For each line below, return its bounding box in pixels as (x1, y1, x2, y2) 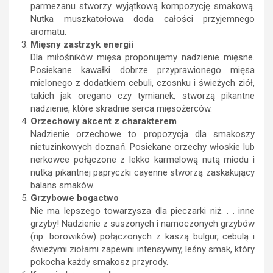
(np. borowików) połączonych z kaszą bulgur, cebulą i (30, 231, 255, 243)
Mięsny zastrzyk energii (30, 39, 133, 51)
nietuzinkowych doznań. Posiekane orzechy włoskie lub (30, 141, 255, 153)
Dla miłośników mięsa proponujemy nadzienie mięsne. (30, 52, 255, 63)
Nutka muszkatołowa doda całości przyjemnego (30, 13, 255, 25)
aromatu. (30, 26, 66, 38)
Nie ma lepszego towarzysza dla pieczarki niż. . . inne (30, 205, 255, 217)
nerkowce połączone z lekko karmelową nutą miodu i (30, 154, 255, 166)
